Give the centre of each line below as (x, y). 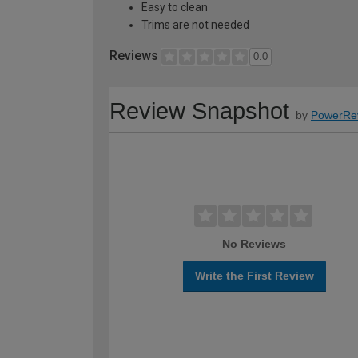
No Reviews (255, 244)
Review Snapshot (199, 111)
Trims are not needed (195, 25)
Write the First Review (254, 276)
